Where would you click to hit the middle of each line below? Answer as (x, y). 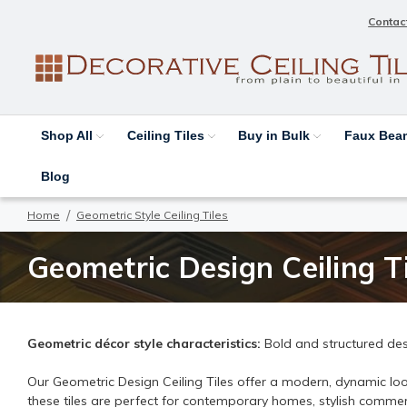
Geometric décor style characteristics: (144, 343)
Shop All (68, 135)
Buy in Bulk (276, 135)
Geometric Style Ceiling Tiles (152, 214)
